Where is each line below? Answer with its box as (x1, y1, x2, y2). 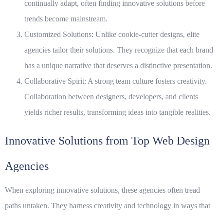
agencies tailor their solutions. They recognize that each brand (24, 46, 213, 54)
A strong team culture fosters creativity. (86, 77, 207, 86)
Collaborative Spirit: (24, 77, 86, 86)
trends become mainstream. (24, 15, 108, 23)
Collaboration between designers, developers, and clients (24, 92, 198, 101)
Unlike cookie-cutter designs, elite (93, 30, 200, 39)
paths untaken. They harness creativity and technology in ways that (5, 201, 210, 210)
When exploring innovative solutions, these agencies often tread (5, 186, 200, 195)
